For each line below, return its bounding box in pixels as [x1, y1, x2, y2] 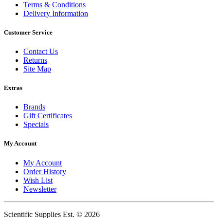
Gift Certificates [23, 111, 72, 120]
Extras [4, 84, 22, 92]
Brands [23, 103, 45, 111]
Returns [23, 55, 47, 64]
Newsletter [23, 184, 56, 193]
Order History [23, 167, 66, 176]
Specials [23, 120, 49, 129]
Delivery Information [23, 9, 88, 18]
